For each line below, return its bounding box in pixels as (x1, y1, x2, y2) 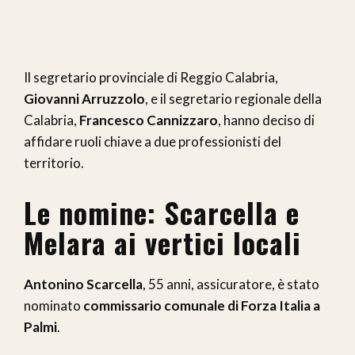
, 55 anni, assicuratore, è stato (143, 276, 319, 293)
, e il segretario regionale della (145, 90, 322, 108)
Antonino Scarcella (24, 276, 143, 293)
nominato (24, 297, 83, 315)
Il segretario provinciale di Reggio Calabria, (24, 69, 278, 86)
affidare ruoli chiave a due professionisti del (24, 133, 281, 151)
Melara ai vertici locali (24, 221, 301, 264)
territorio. (24, 155, 84, 172)
